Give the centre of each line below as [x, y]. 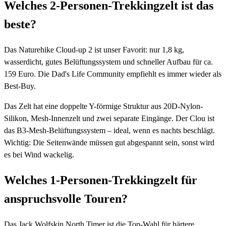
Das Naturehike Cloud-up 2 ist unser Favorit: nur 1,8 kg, [94, 49]
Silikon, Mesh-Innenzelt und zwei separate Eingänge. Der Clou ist [109, 118]
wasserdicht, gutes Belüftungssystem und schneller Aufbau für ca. [108, 62]
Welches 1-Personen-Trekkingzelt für [101, 180]
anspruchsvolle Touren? [66, 199]
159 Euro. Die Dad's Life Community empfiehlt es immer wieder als [113, 74]
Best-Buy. [20, 86]
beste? [20, 24]
